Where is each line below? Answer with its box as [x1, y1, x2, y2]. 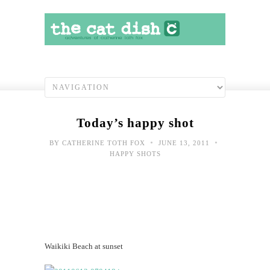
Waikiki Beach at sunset [45, 241, 123, 251]
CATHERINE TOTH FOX [62, 139, 145, 146]
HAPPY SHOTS [109, 149, 161, 157]
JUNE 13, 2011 [156, 139, 212, 146]
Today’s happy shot [76, 115, 194, 130]
